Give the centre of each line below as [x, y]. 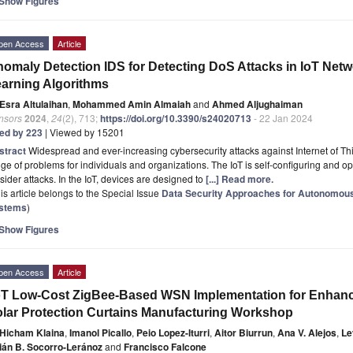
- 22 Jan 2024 [282, 117]
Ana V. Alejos [307, 332]
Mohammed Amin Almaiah [132, 104]
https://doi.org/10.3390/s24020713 [176, 118]
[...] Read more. [240, 178]
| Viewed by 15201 [84, 132]
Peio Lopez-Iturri [173, 332]
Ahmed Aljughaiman [257, 104]
